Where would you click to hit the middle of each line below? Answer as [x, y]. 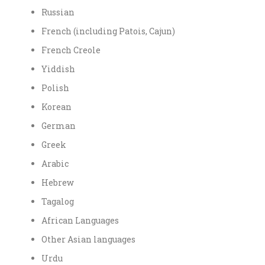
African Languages [80, 220]
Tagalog [58, 201]
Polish [55, 88]
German [59, 125]
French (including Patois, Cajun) [108, 31]
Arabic [55, 163]
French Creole [71, 50]
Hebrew [58, 182]
